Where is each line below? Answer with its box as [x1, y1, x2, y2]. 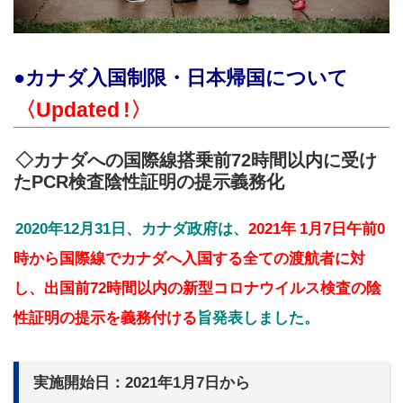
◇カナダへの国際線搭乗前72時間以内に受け [15, 150, 377, 171]
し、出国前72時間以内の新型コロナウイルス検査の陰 [13, 280, 381, 298]
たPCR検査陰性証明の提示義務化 [13, 172, 284, 193]
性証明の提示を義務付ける [13, 309, 197, 327]
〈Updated [15, 98, 120, 122]
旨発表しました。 [197, 309, 319, 327]
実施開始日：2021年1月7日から [33, 374, 250, 392]
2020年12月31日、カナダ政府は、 [15, 220, 248, 238]
